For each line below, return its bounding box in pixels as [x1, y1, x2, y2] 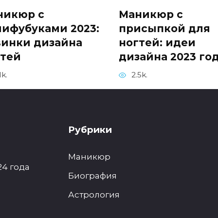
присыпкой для [119, 22, 210, 35]
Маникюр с [119, 8, 183, 21]
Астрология [68, 189, 120, 200]
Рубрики [68, 124, 112, 136]
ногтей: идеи [119, 36, 196, 49]
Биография [68, 170, 117, 181]
